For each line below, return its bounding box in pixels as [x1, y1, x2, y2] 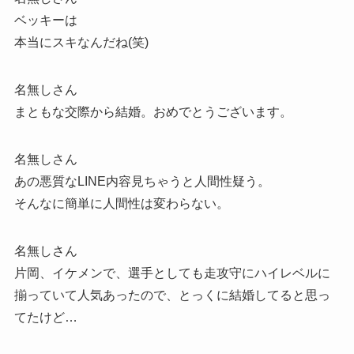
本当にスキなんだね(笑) [13, 36, 149, 50]
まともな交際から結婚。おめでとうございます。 [13, 105, 292, 119]
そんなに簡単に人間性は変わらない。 [13, 197, 229, 211]
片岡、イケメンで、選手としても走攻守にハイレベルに [13, 266, 330, 281]
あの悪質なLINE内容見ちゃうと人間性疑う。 [13, 175, 270, 189]
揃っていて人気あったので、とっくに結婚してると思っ [13, 288, 330, 303]
